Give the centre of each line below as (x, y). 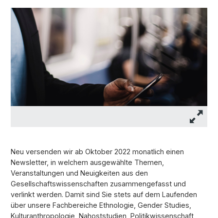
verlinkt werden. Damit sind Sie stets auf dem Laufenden (104, 195)
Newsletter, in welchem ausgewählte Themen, (87, 163)
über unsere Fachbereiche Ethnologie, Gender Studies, (101, 205)
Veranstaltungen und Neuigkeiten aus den (79, 173)
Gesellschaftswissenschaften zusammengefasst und (98, 184)
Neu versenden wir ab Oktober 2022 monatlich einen (97, 152)
